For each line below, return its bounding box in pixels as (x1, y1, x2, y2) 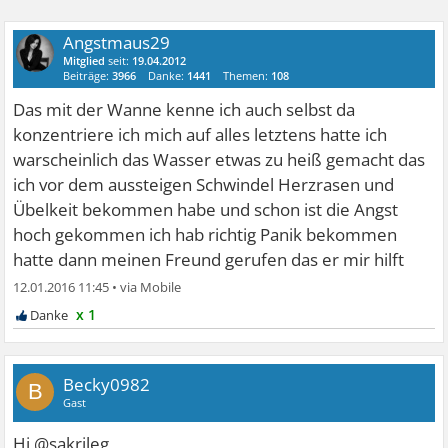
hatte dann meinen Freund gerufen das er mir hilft (13, 248, 405, 272)
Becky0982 (63, 373, 151, 397)
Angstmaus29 (63, 31, 171, 55)
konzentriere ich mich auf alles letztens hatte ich (13, 123, 388, 147)
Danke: (148, 68, 188, 84)
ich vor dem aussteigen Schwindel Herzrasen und (13, 173, 395, 197)
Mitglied (63, 53, 106, 69)
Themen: (223, 68, 272, 84)
